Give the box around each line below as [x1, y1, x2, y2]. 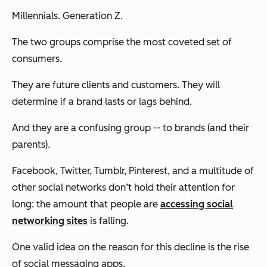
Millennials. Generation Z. [12, 10, 123, 22]
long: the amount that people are [12, 198, 160, 210]
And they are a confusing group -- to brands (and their [12, 122, 249, 134]
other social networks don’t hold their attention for [12, 182, 235, 194]
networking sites [12, 215, 88, 227]
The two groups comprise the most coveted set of [12, 36, 232, 48]
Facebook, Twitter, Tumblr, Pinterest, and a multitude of [12, 165, 254, 177]
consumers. [12, 53, 62, 65]
